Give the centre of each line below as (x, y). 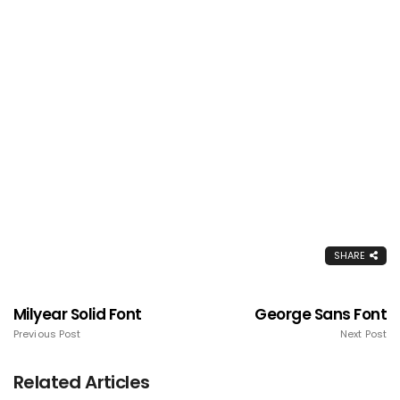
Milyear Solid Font (78, 315)
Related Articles (82, 383)
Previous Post (47, 334)
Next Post (363, 334)
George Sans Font (321, 315)
